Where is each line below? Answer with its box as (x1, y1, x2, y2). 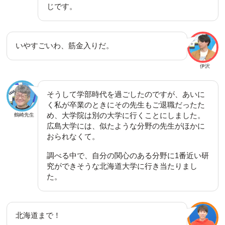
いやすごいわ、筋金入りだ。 (15, 41, 114, 50)
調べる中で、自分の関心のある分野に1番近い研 (47, 151, 209, 160)
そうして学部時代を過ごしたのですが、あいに (47, 89, 205, 98)
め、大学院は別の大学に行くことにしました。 (47, 110, 205, 120)
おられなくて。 (47, 132, 100, 141)
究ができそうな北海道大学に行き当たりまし (47, 161, 198, 170)
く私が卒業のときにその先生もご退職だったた (47, 100, 205, 109)
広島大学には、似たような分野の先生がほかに (47, 121, 205, 130)
